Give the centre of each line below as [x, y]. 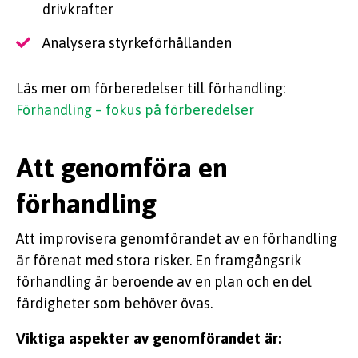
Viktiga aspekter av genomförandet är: [149, 338]
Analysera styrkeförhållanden [137, 42]
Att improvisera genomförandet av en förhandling [177, 239]
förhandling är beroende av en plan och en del [164, 282]
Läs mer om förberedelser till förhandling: [151, 88]
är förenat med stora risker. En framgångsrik [159, 261]
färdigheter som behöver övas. [114, 304]
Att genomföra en [122, 167]
